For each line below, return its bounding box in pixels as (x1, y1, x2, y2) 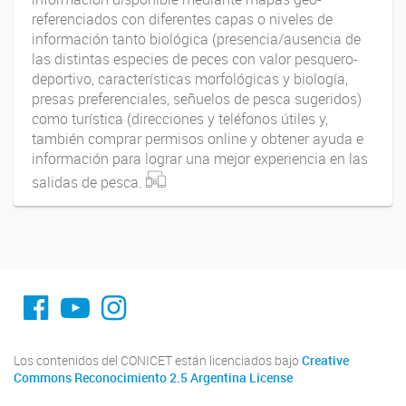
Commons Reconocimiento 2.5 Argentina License (14, 370, 293, 387)
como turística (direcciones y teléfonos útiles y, (32, 109, 328, 130)
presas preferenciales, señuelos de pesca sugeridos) (32, 89, 362, 110)
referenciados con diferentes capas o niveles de (32, 9, 333, 30)
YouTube (59, 273, 173, 313)
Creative (302, 353, 349, 370)
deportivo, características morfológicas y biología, (32, 69, 348, 90)
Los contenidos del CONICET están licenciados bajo (14, 353, 302, 370)
